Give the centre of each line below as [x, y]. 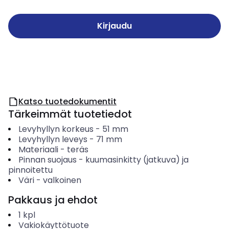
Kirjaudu [114, 26]
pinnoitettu [30, 170]
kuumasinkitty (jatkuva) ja [137, 160]
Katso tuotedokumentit [67, 101]
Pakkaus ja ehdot [53, 200]
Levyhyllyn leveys [53, 139]
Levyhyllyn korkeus [56, 129]
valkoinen [62, 180]
